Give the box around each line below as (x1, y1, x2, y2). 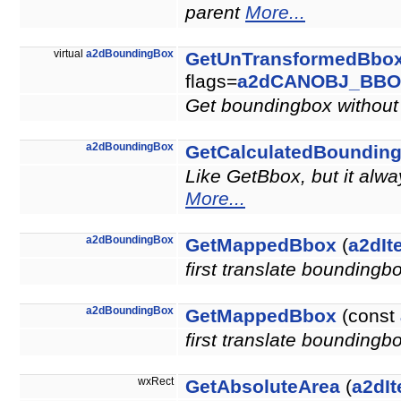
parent (185, 2, 245, 24)
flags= (185, 71, 237, 93)
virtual (54, 48, 86, 60)
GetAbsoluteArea (185, 376, 340, 398)
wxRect (138, 376, 176, 388)
